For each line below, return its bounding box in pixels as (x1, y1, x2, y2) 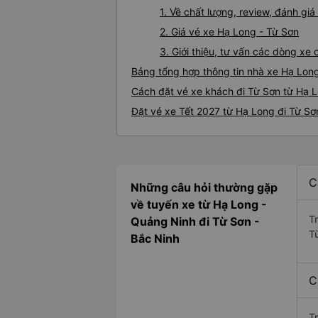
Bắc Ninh (131, 231, 180, 246)
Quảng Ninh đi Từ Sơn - (131, 214, 260, 229)
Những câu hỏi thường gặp (131, 180, 278, 195)
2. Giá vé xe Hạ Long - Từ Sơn (160, 26, 299, 38)
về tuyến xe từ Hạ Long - (131, 197, 267, 212)
